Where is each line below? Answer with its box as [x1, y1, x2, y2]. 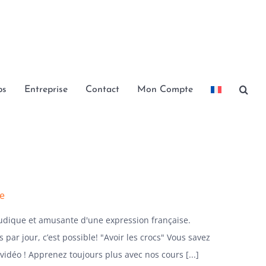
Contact [85, 84, 119, 94]
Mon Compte [137, 84, 193, 94]
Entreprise [24, 84, 68, 94]
